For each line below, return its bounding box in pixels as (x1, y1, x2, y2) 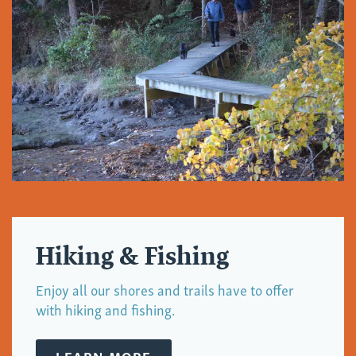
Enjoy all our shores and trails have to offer (36, 277, 294, 301)
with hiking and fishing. (36, 297, 175, 321)
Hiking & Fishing (36, 241, 229, 272)
